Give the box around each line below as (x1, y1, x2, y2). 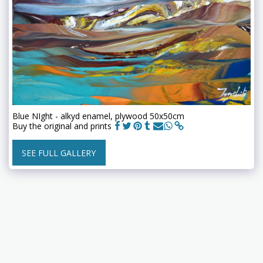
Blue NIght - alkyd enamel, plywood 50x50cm (12, 110, 184, 122)
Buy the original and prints (12, 120, 112, 131)
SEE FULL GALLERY (22, 147, 96, 159)
